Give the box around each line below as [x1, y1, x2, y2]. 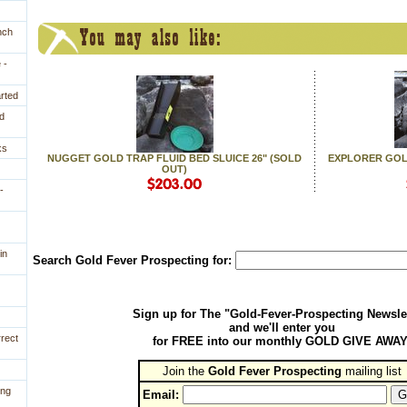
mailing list [341, 364, 402, 379]
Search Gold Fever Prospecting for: [32, 253, 235, 268]
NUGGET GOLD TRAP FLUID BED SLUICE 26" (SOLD [47, 153, 302, 164]
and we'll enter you [228, 321, 335, 335]
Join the [162, 364, 208, 379]
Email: [143, 388, 179, 402]
